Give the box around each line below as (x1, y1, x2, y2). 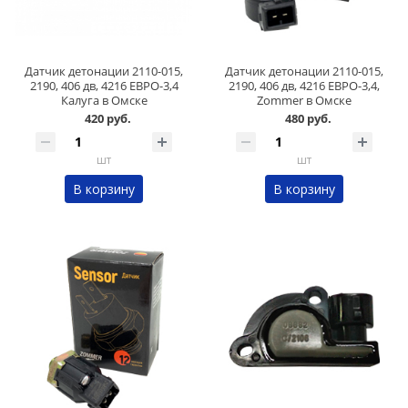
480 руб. (284, 110, 331, 127)
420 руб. (84, 110, 131, 127)
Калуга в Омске (60, 92, 148, 109)
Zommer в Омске (257, 92, 352, 109)
